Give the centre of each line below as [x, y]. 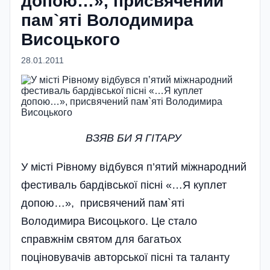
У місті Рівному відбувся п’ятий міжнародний [134, 167]
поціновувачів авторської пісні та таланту [125, 257]
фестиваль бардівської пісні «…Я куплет [124, 185]
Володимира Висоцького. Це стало [109, 221]
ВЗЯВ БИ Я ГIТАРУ [135, 138]
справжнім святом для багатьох [101, 239]
